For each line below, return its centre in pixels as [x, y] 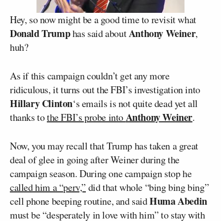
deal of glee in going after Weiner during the [95, 160]
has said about [99, 33]
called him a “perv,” [48, 187]
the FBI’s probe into [86, 117]
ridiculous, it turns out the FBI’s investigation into [105, 90]
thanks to [28, 117]
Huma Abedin [178, 201]
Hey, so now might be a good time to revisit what [103, 19]
